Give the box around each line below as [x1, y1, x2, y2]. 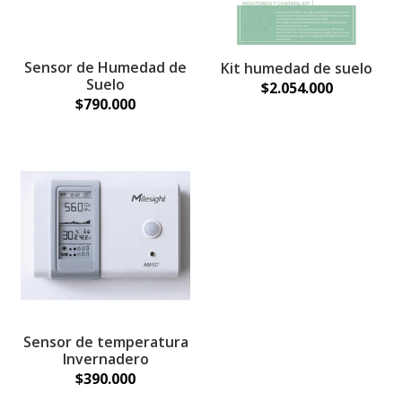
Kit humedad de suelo [221, 58, 372, 78]
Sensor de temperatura [22, 332, 188, 352]
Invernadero [62, 349, 149, 369]
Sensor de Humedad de [24, 57, 187, 77]
